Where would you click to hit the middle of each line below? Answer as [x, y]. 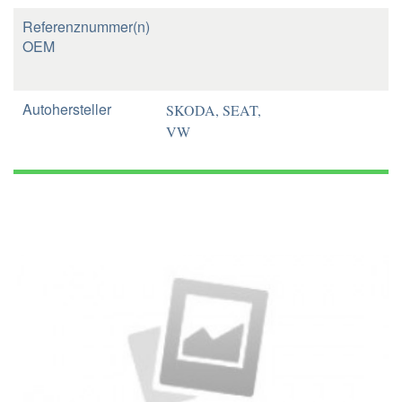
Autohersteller [67, 109]
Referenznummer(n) [86, 26]
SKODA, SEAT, [214, 110]
